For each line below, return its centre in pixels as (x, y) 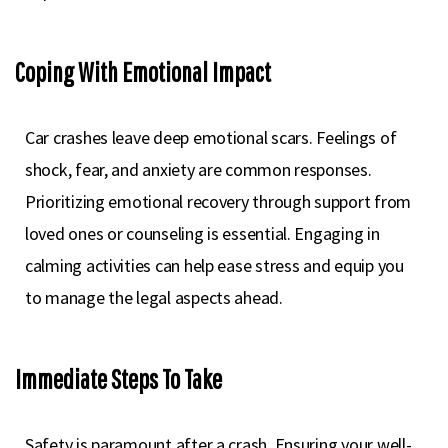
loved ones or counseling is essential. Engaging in (202, 233)
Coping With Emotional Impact (143, 71)
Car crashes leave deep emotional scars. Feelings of (211, 137)
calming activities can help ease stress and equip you (214, 265)
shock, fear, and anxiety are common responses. (198, 169)
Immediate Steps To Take (118, 378)
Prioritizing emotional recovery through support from (218, 201)
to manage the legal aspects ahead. (154, 297)
